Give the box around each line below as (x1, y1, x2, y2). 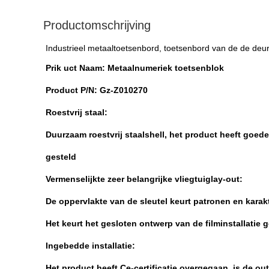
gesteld (46, 152, 76, 162)
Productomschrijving (43, 19, 151, 32)
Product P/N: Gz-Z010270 (46, 85, 148, 95)
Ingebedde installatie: (46, 241, 135, 250)
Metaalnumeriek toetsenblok (107, 63, 224, 73)
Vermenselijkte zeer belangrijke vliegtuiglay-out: (46, 174, 243, 184)
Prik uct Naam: (46, 63, 107, 73)
